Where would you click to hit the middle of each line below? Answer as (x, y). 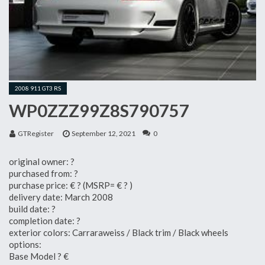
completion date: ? (45, 220)
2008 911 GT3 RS (38, 88)
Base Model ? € (39, 256)
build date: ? (32, 209)
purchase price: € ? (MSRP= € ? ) (71, 185)
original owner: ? (42, 161)
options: (25, 244)
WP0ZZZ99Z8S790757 (99, 110)
